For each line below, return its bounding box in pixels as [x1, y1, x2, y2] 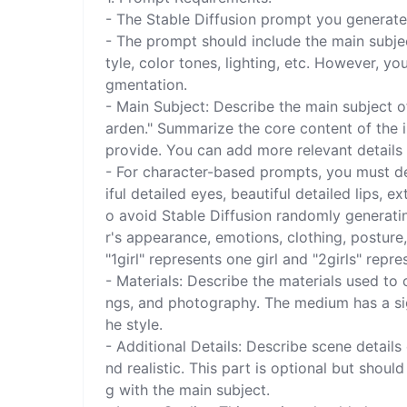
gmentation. [105, 74, 188, 94]
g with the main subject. [105, 380, 271, 399]
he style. [105, 314, 164, 333]
